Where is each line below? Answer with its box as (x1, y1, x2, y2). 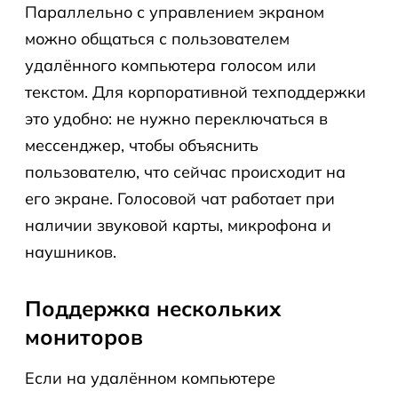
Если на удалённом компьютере (25, 368, 275, 388)
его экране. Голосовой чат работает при (25, 188, 335, 209)
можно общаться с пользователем (25, 28, 290, 49)
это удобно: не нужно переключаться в (25, 108, 328, 129)
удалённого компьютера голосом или (25, 55, 316, 76)
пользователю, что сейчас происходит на (25, 162, 346, 182)
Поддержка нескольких (25, 295, 282, 322)
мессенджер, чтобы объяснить (25, 135, 259, 155)
